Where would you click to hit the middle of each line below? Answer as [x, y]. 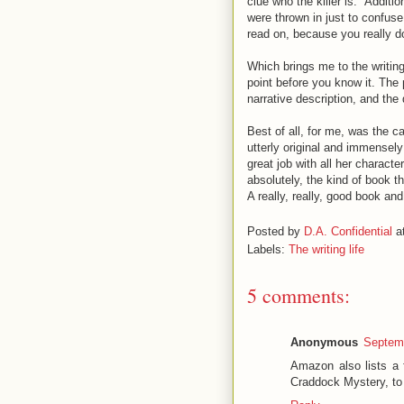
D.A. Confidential [348, 231]
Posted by [275, 231]
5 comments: [298, 295]
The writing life [326, 249]
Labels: [268, 249]
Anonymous [324, 342]
